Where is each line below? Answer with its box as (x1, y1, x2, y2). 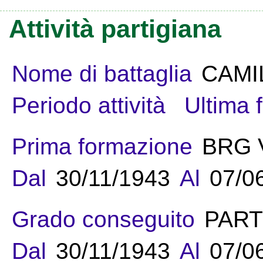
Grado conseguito (12, 207, 195, 232)
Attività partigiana (9, 15, 221, 43)
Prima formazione (12, 134, 193, 160)
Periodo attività (12, 93, 166, 119)
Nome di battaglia (12, 61, 192, 87)
